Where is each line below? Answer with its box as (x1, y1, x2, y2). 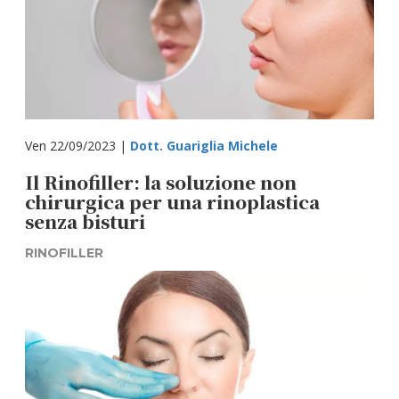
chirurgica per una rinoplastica (25, 189, 321, 215)
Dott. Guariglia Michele (130, 137, 279, 154)
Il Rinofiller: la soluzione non (25, 169, 297, 195)
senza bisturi (25, 208, 146, 234)
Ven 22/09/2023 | (25, 137, 131, 154)
